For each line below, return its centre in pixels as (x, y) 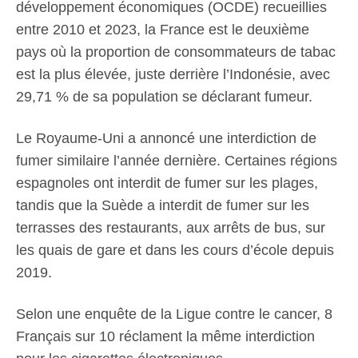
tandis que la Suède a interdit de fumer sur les (163, 206)
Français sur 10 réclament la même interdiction (165, 337)
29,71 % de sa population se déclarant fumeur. (164, 97)
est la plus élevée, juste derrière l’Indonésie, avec (173, 75)
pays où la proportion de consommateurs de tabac (176, 52)
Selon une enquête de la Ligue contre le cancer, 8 (174, 314)
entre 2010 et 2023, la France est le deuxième (163, 30)
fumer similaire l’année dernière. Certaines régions (177, 161)
